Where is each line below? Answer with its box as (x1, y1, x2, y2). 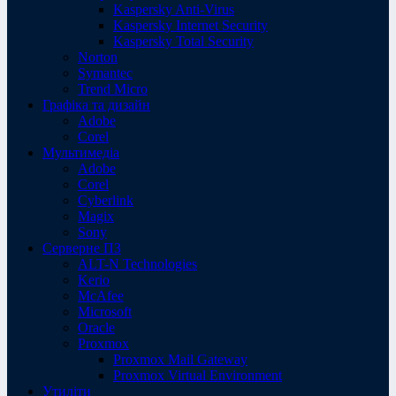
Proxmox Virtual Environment (113, 367, 282, 383)
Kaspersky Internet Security (113, 17, 268, 33)
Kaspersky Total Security (113, 33, 254, 49)
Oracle (78, 319, 115, 335)
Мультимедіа (42, 144, 119, 160)
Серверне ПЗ (42, 240, 121, 255)
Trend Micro (78, 80, 148, 96)
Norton (78, 49, 118, 65)
